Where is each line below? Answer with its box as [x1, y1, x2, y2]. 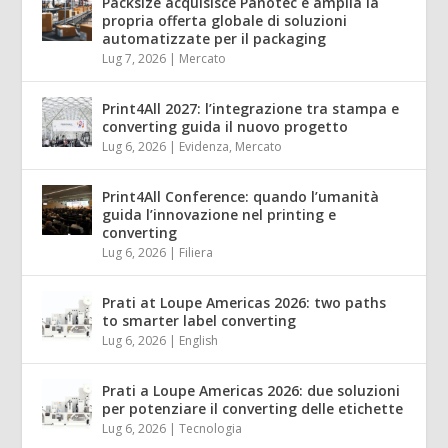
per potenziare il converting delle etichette [102, 399, 404, 419]
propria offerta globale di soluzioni [102, 11, 348, 31]
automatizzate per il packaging [102, 29, 327, 49]
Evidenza [179, 138, 230, 156]
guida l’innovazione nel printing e [102, 205, 337, 225]
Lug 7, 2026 [102, 50, 167, 68]
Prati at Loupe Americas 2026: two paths [102, 293, 387, 313]
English [179, 332, 219, 350]
